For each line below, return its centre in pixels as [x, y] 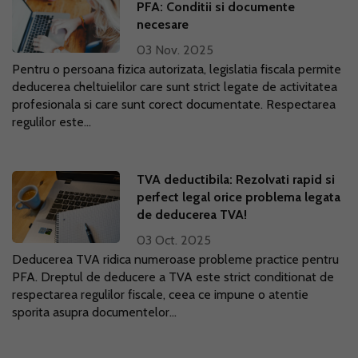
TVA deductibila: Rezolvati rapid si [236, 179]
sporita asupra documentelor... [94, 312]
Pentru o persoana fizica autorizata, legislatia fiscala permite [177, 69]
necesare [163, 24]
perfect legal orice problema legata [239, 197]
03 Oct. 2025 [174, 240]
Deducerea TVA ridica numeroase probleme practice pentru [175, 259]
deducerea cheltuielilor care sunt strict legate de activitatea [175, 87]
